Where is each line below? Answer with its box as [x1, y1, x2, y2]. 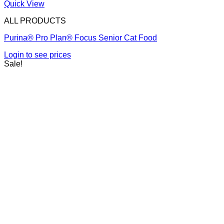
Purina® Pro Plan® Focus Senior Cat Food [4, 33, 157, 42]
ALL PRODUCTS [4, 16, 66, 25]
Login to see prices [4, 50, 71, 59]
